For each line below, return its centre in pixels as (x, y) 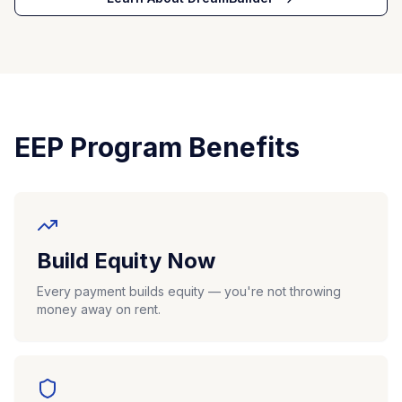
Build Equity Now (126, 261)
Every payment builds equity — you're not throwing (189, 291)
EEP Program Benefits (157, 147)
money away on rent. (99, 309)
